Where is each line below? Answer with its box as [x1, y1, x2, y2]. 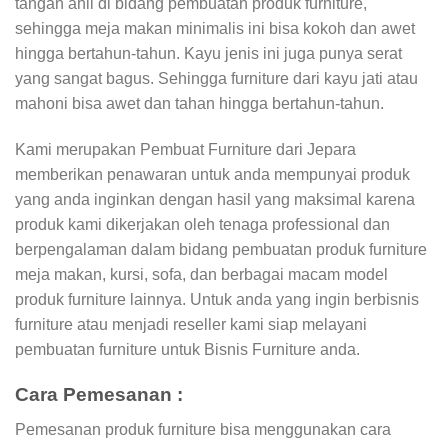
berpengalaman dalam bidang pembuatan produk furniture [15, 241, 427, 259]
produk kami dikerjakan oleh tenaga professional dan [15, 216, 390, 234]
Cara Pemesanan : [15, 383, 183, 405]
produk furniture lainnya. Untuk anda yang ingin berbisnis [15, 291, 419, 309]
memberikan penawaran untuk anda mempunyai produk [15, 166, 410, 184]
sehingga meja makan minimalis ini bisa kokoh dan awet [15, 20, 415, 38]
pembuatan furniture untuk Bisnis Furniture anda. [15, 341, 360, 359]
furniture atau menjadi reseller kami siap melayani [15, 316, 367, 334]
